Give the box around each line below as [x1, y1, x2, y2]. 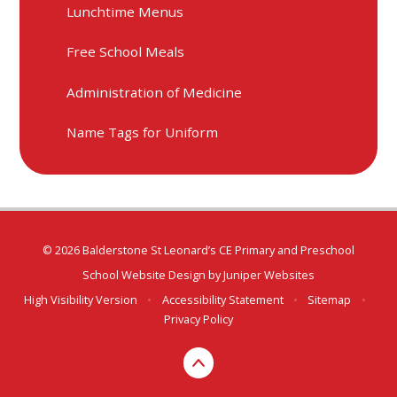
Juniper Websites [223, 267, 315, 284]
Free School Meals [66, 43, 185, 61]
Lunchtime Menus [66, 2, 184, 20]
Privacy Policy [164, 311, 233, 328]
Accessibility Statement [161, 292, 284, 308]
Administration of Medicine [66, 82, 243, 101]
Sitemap [307, 292, 352, 308]
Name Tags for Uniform [66, 122, 219, 141]
